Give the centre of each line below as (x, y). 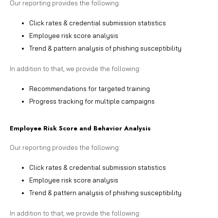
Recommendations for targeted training (90, 88)
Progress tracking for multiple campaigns (92, 101)
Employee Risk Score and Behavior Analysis (80, 128)
